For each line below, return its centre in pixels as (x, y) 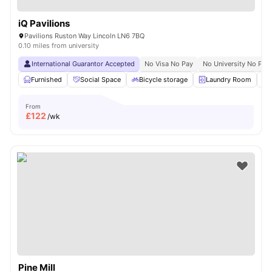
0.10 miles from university (59, 46)
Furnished (46, 80)
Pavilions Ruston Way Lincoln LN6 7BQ (84, 36)
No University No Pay (236, 64)
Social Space (100, 80)
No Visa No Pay (169, 64)
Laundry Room (229, 80)
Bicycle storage (163, 80)
